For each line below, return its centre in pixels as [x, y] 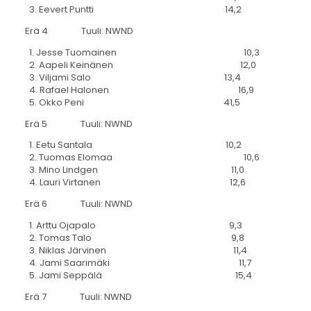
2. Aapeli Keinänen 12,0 [140, 65]
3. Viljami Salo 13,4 [133, 77]
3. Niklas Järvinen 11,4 [136, 250]
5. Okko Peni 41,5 [132, 102]
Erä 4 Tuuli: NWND [79, 31]
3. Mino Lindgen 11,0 [134, 170]
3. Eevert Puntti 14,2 [133, 10]
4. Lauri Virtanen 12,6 [135, 183]
